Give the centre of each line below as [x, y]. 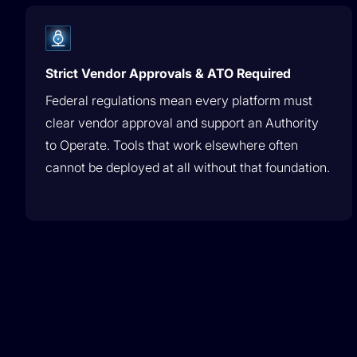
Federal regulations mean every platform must [179, 100]
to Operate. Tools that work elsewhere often [172, 145]
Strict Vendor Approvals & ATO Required [168, 73]
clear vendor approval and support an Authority [182, 123]
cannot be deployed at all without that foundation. [188, 167]
